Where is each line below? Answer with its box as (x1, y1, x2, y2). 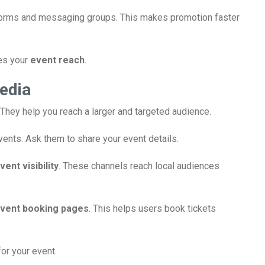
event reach (30, 54, 85, 66)
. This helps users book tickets (89, 203, 216, 214)
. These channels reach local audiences (59, 160, 219, 172)
